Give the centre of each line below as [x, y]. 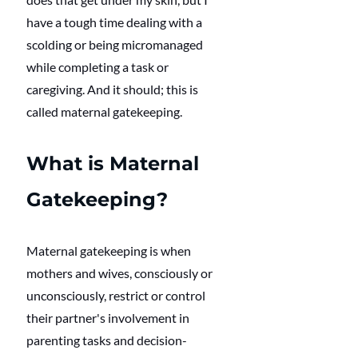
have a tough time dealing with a [115, 22]
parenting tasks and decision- [107, 340]
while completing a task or [99, 67]
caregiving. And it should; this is [113, 89]
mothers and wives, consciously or [121, 273]
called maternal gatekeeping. [105, 112]
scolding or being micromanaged [116, 45]
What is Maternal [115, 164]
